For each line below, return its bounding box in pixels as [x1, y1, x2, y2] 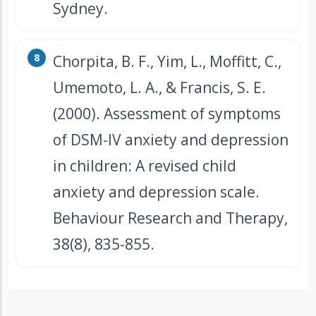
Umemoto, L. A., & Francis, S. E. [53, 78, 266, 98]
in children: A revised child [53, 156, 236, 176]
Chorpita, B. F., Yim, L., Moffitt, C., [53, 51, 281, 72]
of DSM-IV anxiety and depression [53, 130, 288, 150]
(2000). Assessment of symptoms [53, 104, 281, 124]
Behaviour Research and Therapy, [53, 208, 288, 229]
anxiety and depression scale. [53, 182, 260, 202]
